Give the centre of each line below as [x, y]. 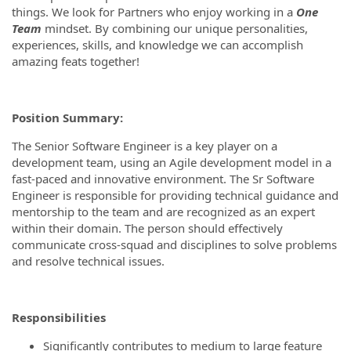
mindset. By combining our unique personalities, [175, 28]
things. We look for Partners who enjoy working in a [154, 12]
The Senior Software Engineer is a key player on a [145, 146]
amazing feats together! [76, 61]
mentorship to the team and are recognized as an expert [163, 212]
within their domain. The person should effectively [147, 228]
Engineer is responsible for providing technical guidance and [175, 195]
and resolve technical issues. [90, 261]
